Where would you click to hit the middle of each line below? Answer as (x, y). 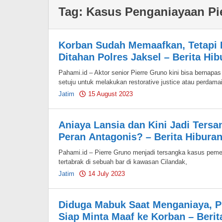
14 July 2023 (107, 174)
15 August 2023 (111, 94)
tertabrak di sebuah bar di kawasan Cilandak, (123, 162)
